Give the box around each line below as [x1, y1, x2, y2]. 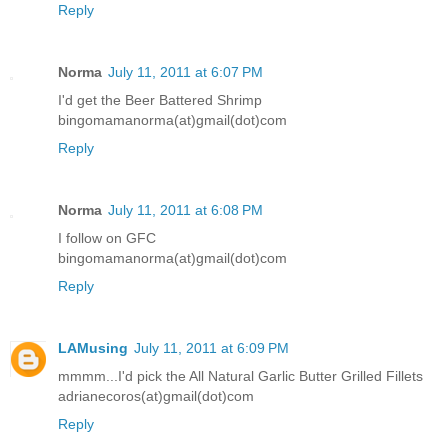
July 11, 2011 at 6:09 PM [134, 340, 289, 357]
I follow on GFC [58, 230, 156, 247]
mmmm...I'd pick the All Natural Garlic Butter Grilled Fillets [58, 368, 423, 385]
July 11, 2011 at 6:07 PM [108, 64, 263, 81]
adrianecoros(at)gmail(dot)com [58, 388, 254, 405]
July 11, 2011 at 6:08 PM [108, 202, 263, 219]
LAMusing [58, 340, 128, 357]
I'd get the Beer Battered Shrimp [58, 92, 262, 109]
